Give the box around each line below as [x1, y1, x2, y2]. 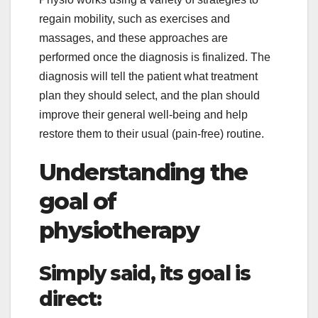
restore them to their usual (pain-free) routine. [39, 127, 264, 140]
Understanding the [39, 158, 248, 186]
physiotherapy [39, 216, 199, 244]
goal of [39, 187, 116, 215]
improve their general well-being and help [39, 108, 248, 121]
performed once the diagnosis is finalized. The [39, 50, 270, 63]
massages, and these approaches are [39, 31, 228, 44]
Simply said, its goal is [39, 261, 251, 286]
